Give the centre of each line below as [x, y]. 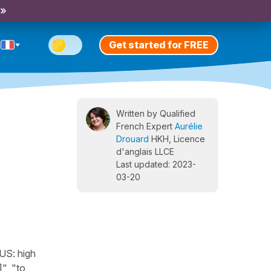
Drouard [132, 139]
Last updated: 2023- [156, 164]
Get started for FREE [159, 44]
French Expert [145, 126]
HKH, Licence [177, 139]
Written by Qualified [156, 113]
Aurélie [189, 126]
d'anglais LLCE [145, 152]
